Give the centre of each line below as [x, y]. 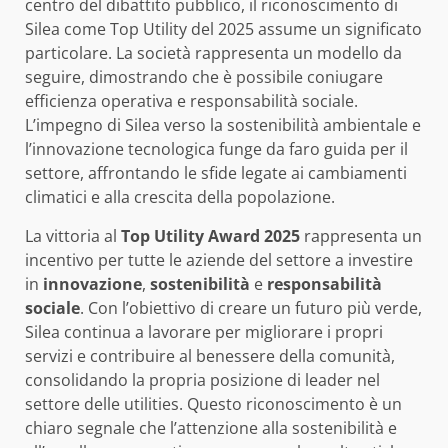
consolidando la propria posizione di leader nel [202, 380]
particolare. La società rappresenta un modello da [213, 53]
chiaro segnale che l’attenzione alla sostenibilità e [211, 428]
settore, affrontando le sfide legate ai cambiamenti [216, 173]
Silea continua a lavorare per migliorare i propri [204, 332]
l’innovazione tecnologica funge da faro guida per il [216, 149]
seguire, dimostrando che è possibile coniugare [204, 77]
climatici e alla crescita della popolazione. [180, 197]
